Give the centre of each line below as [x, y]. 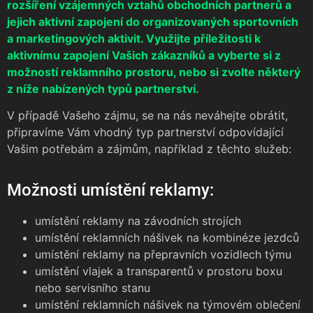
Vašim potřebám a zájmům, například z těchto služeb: [149, 149]
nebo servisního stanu [93, 287]
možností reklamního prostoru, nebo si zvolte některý [154, 72]
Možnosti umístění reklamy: [110, 190]
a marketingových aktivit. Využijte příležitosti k [134, 38]
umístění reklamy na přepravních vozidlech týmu [163, 254]
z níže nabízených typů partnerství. [103, 88]
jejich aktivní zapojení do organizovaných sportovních [153, 21]
